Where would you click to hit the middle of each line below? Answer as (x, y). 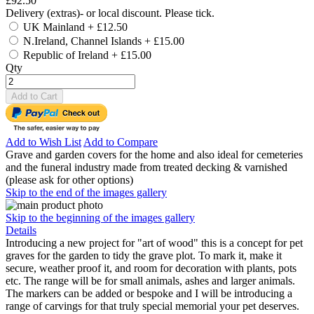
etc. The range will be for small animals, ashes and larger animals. (150, 280)
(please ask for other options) (69, 179)
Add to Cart (34, 96)
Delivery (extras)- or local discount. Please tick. (110, 13)
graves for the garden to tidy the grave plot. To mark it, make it (144, 255)
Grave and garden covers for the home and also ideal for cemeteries (154, 154)
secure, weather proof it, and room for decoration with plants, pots (151, 268)
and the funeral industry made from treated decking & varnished (146, 167)
